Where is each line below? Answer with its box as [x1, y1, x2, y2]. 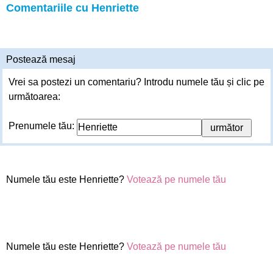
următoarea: [9, 91, 60, 102]
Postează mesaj [6, 54, 76, 65]
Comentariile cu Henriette [6, 2, 139, 14]
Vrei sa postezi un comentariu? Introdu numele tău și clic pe [9, 77, 264, 87]
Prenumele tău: [9, 121, 77, 131]
